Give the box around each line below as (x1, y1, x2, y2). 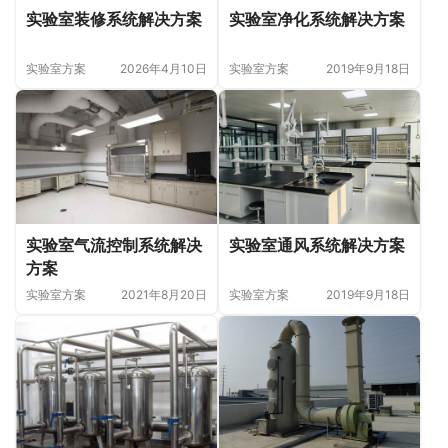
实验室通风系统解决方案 (229, 235, 405, 256)
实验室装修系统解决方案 (26, 9, 202, 30)
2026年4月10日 (120, 61, 207, 77)
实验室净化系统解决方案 (229, 9, 405, 30)
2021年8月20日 (121, 287, 207, 303)
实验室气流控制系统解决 (26, 235, 202, 256)
